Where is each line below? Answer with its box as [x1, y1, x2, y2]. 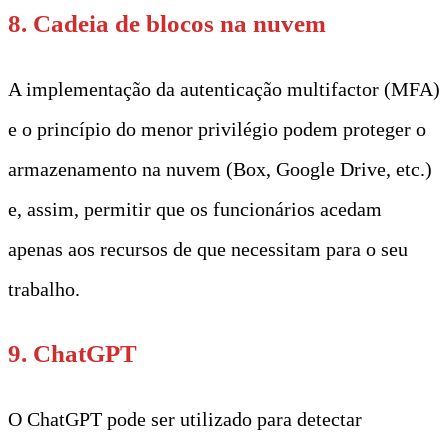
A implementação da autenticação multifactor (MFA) [8, 77, 440, 100]
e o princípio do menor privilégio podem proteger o [8, 117, 426, 140]
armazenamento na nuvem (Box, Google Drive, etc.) [8, 157, 432, 180]
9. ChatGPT [8, 339, 137, 367]
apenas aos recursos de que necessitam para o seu [8, 237, 408, 260]
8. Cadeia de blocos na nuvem [8, 9, 326, 37]
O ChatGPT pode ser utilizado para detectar [8, 407, 362, 430]
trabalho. [8, 277, 80, 300]
